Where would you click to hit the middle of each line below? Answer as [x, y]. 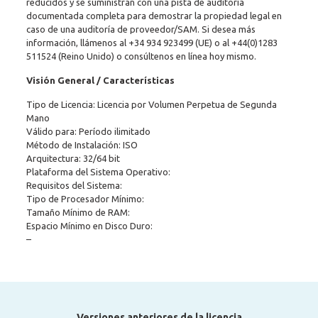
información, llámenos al [77, 43]
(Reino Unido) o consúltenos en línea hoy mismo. [156, 56]
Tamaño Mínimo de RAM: [78, 212]
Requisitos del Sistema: [74, 185]
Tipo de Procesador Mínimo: [85, 199]
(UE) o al [212, 43]
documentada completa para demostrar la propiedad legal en [154, 16]
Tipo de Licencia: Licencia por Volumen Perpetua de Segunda [151, 104]
